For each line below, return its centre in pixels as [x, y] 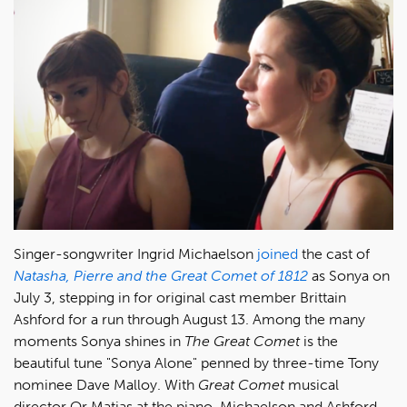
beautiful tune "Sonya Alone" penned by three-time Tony [196, 363]
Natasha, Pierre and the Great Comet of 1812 [161, 276]
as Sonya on [349, 276]
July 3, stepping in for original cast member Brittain [180, 298]
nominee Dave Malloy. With [106, 385]
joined [278, 254]
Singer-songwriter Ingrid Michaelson [135, 254]
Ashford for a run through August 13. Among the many [189, 319]
